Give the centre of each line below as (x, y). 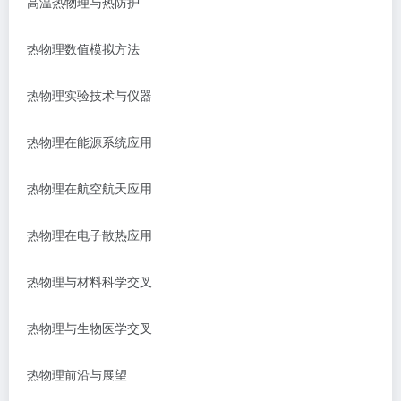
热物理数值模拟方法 (83, 48)
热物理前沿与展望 (77, 374)
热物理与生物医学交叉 (90, 328)
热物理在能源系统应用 (90, 141)
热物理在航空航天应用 (90, 188)
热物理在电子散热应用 (90, 235)
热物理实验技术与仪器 (90, 95)
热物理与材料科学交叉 (90, 281)
